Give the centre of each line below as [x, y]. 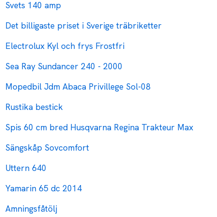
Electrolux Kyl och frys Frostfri [65, 46]
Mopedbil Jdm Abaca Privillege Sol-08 [78, 87]
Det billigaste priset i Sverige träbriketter [84, 26]
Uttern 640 [26, 168]
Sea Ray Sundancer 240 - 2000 [64, 66]
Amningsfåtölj [31, 209]
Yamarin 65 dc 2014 [44, 188]
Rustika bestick [34, 107]
